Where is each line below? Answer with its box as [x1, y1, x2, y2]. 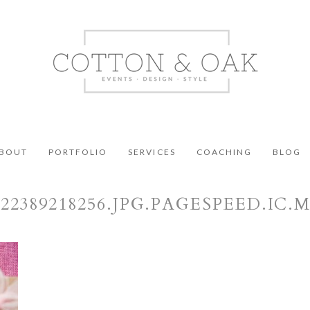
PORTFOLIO [48, 146, 108, 157]
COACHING [196, 146, 252, 157]
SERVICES [128, 146, 176, 157]
